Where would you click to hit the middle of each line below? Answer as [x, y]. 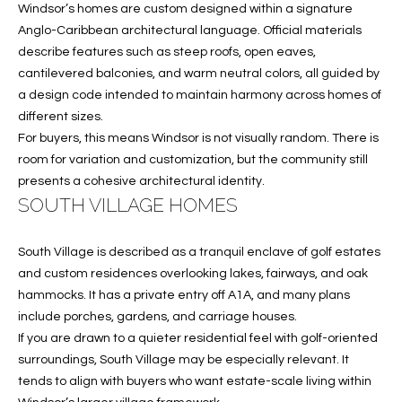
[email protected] [252, 32]
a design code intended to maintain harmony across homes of [200, 95]
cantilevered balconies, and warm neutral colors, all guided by [199, 73]
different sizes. [61, 116]
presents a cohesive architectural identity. [141, 181]
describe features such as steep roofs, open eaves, [167, 52]
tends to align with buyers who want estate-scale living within [195, 382]
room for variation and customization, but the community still [193, 159]
